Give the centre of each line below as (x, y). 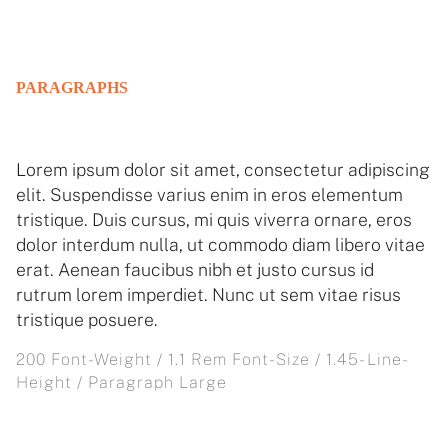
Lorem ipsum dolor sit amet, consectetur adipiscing (223, 169)
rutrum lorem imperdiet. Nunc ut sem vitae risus (208, 294)
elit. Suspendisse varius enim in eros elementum (209, 194)
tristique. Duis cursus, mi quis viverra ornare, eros (214, 219)
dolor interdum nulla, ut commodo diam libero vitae (220, 244)
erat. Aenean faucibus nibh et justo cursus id (195, 269)
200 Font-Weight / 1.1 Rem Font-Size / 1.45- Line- (212, 359)
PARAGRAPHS (72, 87)
